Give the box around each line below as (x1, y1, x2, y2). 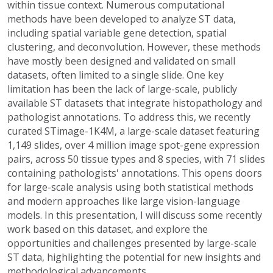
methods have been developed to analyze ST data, (7, 12, 236, 26)
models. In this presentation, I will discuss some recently (7, 208, 262, 222)
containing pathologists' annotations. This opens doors (7, 166, 262, 180)
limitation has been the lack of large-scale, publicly (7, 82, 237, 96)
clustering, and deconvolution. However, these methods (7, 40, 261, 54)
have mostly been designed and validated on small (7, 54, 235, 68)
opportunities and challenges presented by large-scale (7, 236, 257, 250)
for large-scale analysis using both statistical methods (7, 180, 253, 194)
